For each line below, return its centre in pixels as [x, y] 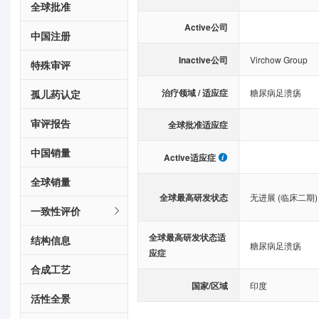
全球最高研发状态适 [187, 237]
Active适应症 [189, 157]
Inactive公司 [203, 59]
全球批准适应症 [198, 125]
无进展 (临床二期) [283, 197]
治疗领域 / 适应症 [194, 92]
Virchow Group [278, 59]
